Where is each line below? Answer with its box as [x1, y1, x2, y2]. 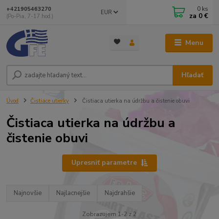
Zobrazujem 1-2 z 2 [82, 210, 137, 218]
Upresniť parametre [71, 158, 137, 168]
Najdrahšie [105, 189, 135, 198]
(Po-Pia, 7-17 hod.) [6, 12, 54, 20]
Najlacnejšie [56, 189, 90, 198]
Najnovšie [14, 189, 42, 198]
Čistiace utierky [30, 97, 69, 105]
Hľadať [181, 70, 204, 80]
